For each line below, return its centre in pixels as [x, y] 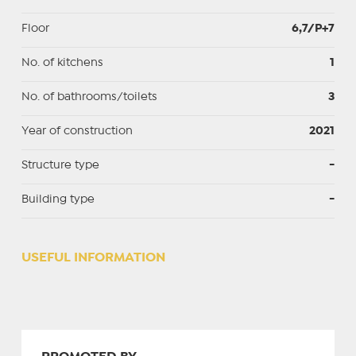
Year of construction [77, 131]
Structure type [60, 165]
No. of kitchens [62, 62]
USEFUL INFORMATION [93, 257]
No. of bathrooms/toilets [89, 97]
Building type [58, 199]
